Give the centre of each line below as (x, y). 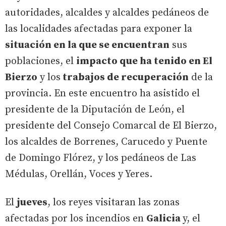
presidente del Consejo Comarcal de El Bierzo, (111, 126)
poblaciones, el (41, 61)
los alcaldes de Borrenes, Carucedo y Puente (106, 142)
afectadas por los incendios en (76, 219)
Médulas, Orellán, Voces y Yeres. (79, 174)
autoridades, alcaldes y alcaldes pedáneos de (107, 13)
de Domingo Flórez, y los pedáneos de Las (101, 158)
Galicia (164, 219)
